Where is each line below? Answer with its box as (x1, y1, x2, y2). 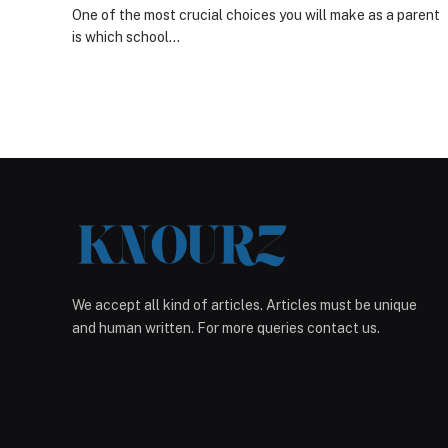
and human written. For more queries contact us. (72, 319, 380, 336)
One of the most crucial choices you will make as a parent (72, 6, 440, 23)
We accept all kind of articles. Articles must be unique (72, 296, 417, 313)
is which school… (72, 28, 180, 45)
